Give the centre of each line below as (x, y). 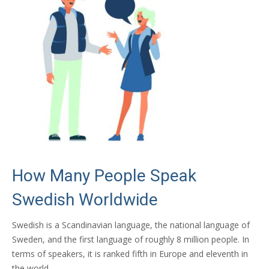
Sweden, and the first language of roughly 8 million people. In (131, 239)
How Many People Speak (104, 175)
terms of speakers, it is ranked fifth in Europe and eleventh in (130, 253)
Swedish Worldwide (85, 199)
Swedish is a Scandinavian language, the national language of (131, 225)
